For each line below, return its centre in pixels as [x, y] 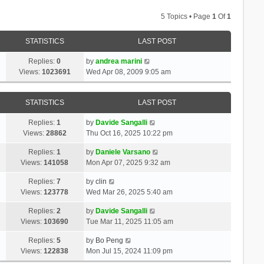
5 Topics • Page [187, 16]
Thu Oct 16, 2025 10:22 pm [129, 133]
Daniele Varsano [123, 152]
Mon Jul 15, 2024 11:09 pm [129, 251]
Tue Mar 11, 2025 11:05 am [129, 221]
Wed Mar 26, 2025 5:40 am [129, 192]
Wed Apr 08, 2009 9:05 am [128, 72]
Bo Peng [109, 240]
